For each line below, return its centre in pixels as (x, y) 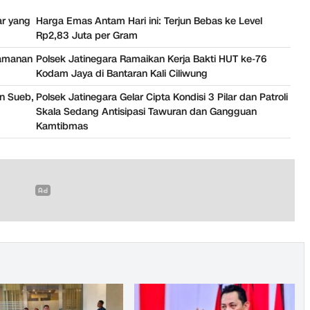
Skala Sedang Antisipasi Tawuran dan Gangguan (146, 111)
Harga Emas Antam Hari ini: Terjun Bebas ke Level (149, 21)
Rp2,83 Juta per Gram (87, 35)
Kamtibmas (62, 126)
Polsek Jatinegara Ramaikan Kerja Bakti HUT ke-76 (151, 59)
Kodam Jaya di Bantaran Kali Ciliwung (122, 73)
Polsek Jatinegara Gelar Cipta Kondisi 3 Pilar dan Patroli (162, 97)
